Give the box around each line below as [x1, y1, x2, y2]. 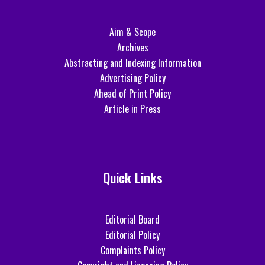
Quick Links [102, 167, 163, 187]
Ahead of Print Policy [94, 86, 171, 101]
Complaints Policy [100, 243, 165, 257]
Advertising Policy [99, 70, 166, 85]
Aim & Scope [109, 24, 156, 39]
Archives [117, 40, 148, 54]
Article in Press [104, 101, 161, 116]
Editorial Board [105, 212, 160, 227]
